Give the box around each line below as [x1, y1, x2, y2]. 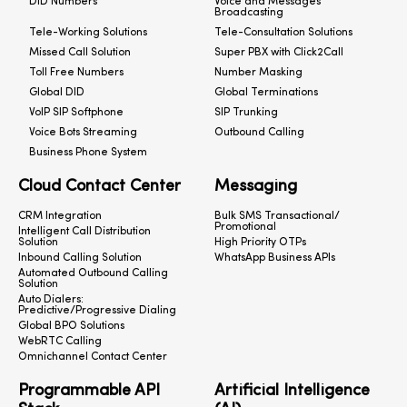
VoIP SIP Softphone [29, 107, 124, 119]
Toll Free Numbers [29, 67, 124, 79]
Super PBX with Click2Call [214, 47, 343, 59]
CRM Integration [18, 211, 102, 223]
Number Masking [214, 67, 303, 79]
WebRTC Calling [18, 336, 102, 348]
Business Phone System [29, 147, 147, 159]
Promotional [214, 222, 276, 233]
